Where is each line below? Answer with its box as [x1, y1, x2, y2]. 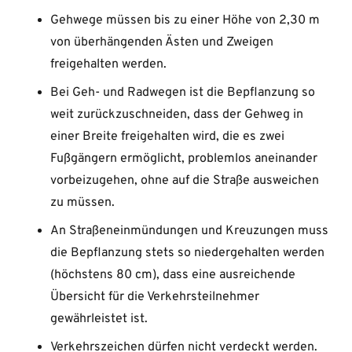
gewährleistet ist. [50, 311, 148, 328]
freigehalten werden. [50, 57, 167, 73]
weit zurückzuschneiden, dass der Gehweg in [50, 107, 303, 123]
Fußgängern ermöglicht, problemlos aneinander [50, 151, 317, 167]
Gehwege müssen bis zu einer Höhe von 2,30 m [50, 13, 320, 29]
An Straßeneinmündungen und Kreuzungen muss [50, 223, 328, 240]
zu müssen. [50, 195, 115, 211]
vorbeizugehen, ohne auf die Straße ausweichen [50, 173, 319, 189]
